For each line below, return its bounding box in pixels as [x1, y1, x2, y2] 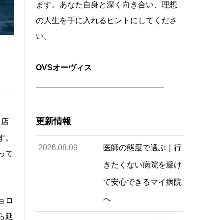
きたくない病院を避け [103, 161, 182, 169]
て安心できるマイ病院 [103, 178, 182, 186]
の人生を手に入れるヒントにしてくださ [36, 16, 178, 25]
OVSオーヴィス [36, 63, 92, 72]
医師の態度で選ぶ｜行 [103, 143, 182, 152]
